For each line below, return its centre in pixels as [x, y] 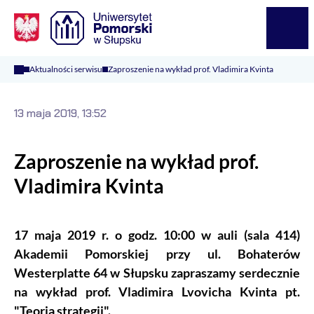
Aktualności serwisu [66, 69]
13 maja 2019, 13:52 [60, 113]
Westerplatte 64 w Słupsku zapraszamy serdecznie [157, 273]
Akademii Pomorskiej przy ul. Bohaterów [157, 254]
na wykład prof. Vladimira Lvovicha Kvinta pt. [157, 292]
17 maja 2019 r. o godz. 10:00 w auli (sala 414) [157, 235]
